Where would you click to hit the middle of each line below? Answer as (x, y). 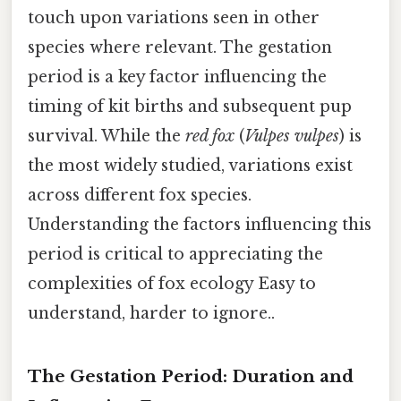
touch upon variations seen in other (174, 17)
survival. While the (107, 136)
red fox (210, 136)
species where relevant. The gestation (180, 47)
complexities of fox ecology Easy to (172, 283)
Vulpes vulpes (292, 136)
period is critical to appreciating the (175, 254)
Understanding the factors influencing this (200, 224)
